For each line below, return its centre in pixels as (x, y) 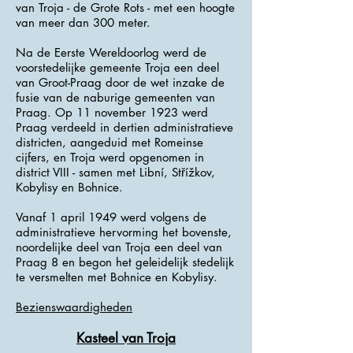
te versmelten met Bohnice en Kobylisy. (117, 277)
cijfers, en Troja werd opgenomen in (110, 157)
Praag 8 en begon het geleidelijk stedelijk (125, 262)
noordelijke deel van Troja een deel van (119, 247)
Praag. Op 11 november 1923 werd (112, 112)
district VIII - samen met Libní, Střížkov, (115, 172)
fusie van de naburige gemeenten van (115, 97)
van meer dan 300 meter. (83, 22)
